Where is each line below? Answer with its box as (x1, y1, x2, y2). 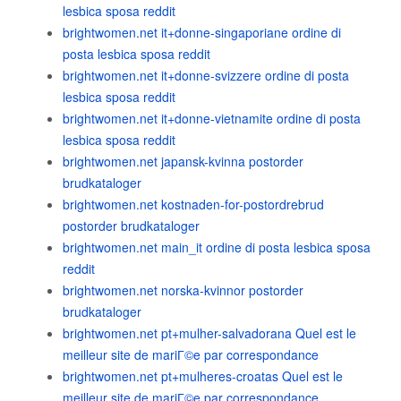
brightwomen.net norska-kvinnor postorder (63, 281, 303, 299)
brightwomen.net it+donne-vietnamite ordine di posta (63, 109, 361, 127)
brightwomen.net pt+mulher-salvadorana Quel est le (63, 324, 356, 342)
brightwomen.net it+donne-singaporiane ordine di (63, 23, 341, 41)
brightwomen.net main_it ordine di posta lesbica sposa (63, 238, 371, 256)
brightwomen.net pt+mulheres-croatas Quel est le (63, 367, 343, 385)
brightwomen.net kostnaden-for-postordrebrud (63, 195, 324, 213)
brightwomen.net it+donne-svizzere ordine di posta (63, 66, 349, 84)
